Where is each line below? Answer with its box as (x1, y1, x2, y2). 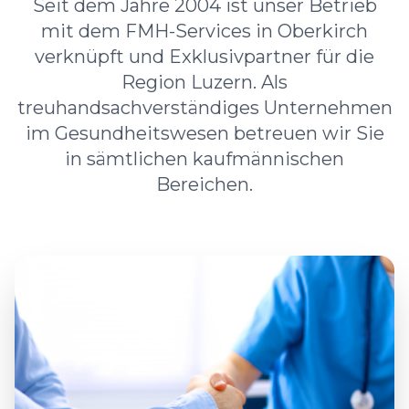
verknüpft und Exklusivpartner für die (35, 46, 374, 68)
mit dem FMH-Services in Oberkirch (41, 20, 368, 42)
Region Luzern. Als (121, 71, 288, 93)
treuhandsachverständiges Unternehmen (16, 97, 393, 119)
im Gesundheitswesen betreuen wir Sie (25, 122, 384, 144)
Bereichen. (156, 173, 253, 195)
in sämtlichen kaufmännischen (65, 148, 344, 170)
